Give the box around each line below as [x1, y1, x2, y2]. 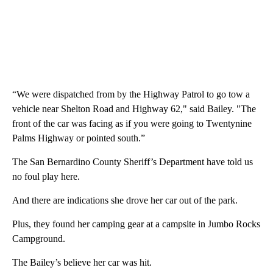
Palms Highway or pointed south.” [12, 133, 147, 144]
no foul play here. [12, 171, 82, 182]
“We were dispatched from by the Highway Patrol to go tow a [12, 89, 250, 100]
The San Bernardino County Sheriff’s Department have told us [12, 157, 253, 168]
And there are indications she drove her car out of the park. [12, 195, 240, 206]
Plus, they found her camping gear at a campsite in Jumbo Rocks [12, 219, 260, 230]
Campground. [12, 233, 68, 244]
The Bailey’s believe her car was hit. [12, 257, 154, 268]
